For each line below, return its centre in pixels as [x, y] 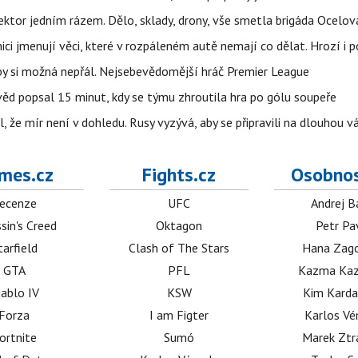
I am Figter [179, 315]
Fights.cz [179, 175]
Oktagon [179, 226]
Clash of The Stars [179, 248]
